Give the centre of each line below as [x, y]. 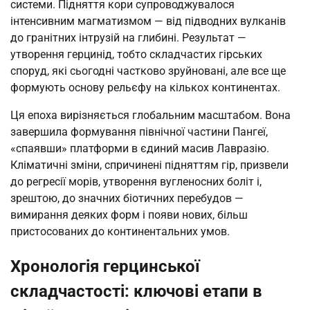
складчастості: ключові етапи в [136, 292]
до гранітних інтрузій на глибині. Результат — [128, 38]
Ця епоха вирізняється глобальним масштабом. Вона [151, 116]
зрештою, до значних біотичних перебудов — [127, 199]
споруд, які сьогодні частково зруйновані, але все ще [148, 71]
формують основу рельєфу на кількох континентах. [145, 88]
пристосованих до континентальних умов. [120, 232]
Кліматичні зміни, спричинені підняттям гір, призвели [149, 165]
